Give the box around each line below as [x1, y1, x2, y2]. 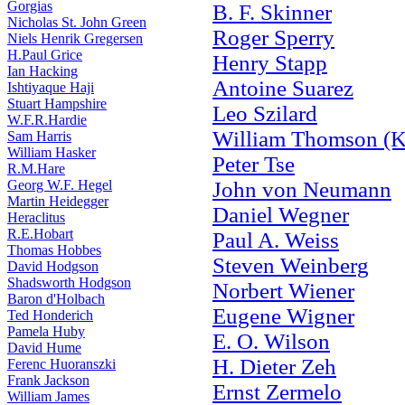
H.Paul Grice [7, 47, 82, 62]
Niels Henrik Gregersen [7, 31, 143, 46]
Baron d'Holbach [7, 291, 105, 306]
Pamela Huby [7, 324, 85, 339]
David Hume [7, 340, 81, 355]
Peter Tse [212, 152, 295, 176]
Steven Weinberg [212, 253, 369, 278]
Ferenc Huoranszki [7, 356, 116, 372]
